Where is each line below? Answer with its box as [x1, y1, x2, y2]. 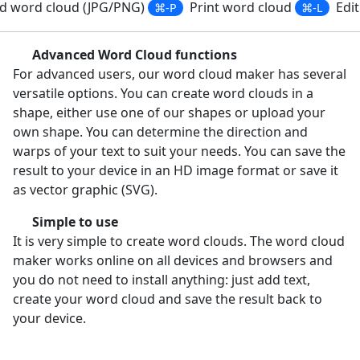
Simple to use [29, 213, 118, 231]
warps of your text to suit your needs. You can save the [13, 142, 346, 161]
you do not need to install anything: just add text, [13, 271, 310, 289]
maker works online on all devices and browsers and [13, 252, 333, 270]
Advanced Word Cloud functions [29, 46, 237, 64]
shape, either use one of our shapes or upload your [13, 104, 325, 122]
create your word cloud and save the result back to [13, 290, 322, 309]
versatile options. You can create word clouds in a [13, 84, 313, 103]
